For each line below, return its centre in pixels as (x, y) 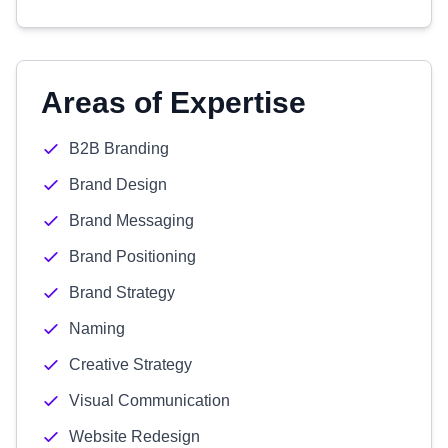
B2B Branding (119, 148)
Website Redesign (134, 436)
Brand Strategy (122, 292)
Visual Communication (149, 400)
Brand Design (118, 184)
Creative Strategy (130, 364)
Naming (97, 328)
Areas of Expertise (173, 102)
